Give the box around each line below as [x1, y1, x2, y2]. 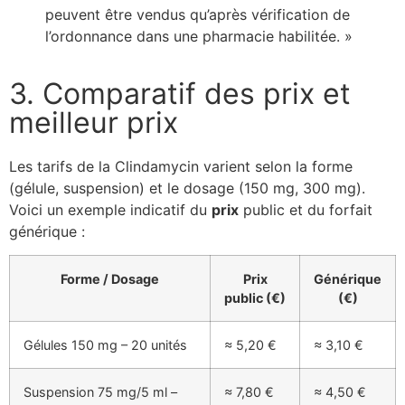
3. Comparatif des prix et [9, 75, 351, 111]
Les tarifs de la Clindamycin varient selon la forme [9, 156, 353, 175]
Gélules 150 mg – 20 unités [24, 337, 187, 353]
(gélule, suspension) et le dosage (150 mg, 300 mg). [9, 178, 365, 197]
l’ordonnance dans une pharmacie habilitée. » [45, 26, 353, 45]
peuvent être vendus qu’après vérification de [45, 5, 350, 24]
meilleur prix [9, 104, 178, 140]
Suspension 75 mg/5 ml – [24, 384, 177, 400]
